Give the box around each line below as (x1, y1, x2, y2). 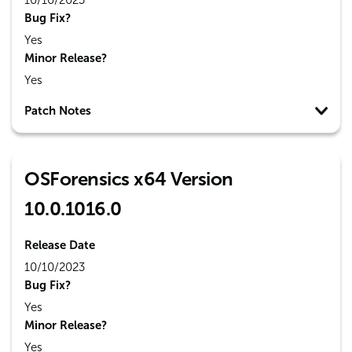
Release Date (24, 238, 95, 252)
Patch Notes (24, 104, 91, 118)
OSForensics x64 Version (24, 167, 233, 190)
